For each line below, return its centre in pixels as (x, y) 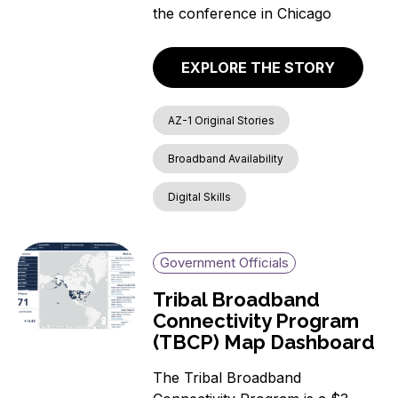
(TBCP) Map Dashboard (264, 342)
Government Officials (225, 262)
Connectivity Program (256, 320)
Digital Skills (200, 196)
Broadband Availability (226, 158)
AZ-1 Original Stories (222, 120)
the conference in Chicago (243, 14)
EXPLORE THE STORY (259, 67)
